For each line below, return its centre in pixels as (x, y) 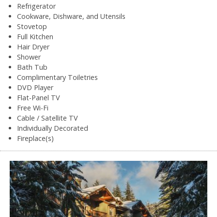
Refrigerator (36, 6)
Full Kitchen (35, 36)
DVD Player (35, 87)
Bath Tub (32, 67)
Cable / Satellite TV (47, 118)
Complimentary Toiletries (57, 77)
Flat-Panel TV (39, 97)
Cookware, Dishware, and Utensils (71, 16)
